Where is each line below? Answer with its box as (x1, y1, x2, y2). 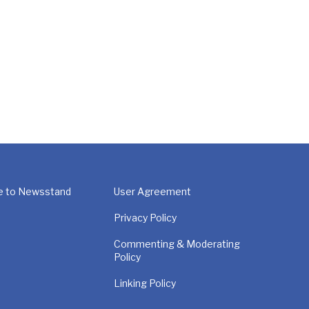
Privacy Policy (114, 211, 177, 223)
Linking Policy (114, 277, 177, 289)
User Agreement (114, 185, 192, 197)
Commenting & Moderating (114, 237, 241, 250)
